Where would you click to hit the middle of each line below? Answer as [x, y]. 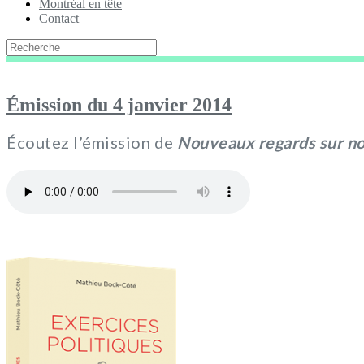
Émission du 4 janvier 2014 [119, 104]
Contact [59, 18]
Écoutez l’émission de [92, 143]
